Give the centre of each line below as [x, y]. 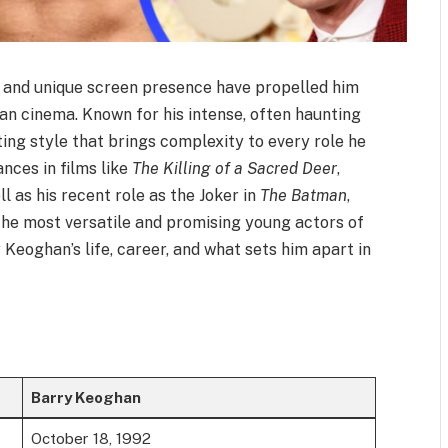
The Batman [304, 195]
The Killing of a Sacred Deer [235, 168]
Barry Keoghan [85, 397]
